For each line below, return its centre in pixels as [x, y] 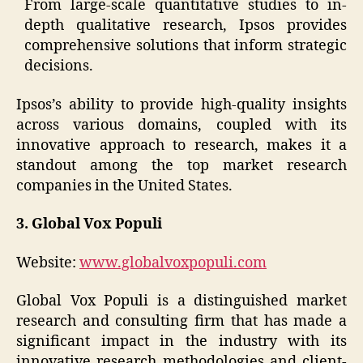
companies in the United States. [124, 186]
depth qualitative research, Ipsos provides [186, 26]
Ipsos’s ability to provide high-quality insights [181, 105]
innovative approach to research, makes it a [181, 145]
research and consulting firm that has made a [181, 322]
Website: [48, 263]
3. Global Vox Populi [89, 224]
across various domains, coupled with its [181, 125]
